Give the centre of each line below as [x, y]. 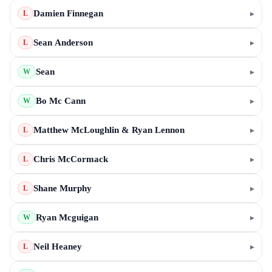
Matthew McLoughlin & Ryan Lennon [109, 130]
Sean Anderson [63, 42]
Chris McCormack [71, 159]
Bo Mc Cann [61, 101]
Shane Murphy [63, 188]
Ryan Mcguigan [67, 217]
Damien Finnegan [68, 13]
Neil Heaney [58, 246]
